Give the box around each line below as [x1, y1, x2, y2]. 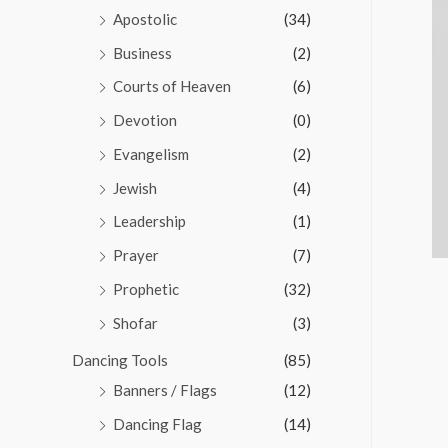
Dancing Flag [113, 415, 202, 434]
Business [113, 43, 172, 62]
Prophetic [113, 279, 179, 298]
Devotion [113, 111, 177, 130]
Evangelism [113, 144, 189, 163]
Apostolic [113, 9, 177, 28]
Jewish [113, 178, 157, 197]
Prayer [113, 246, 159, 265]
